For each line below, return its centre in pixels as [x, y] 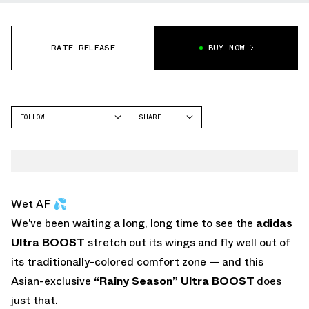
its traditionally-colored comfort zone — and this [137, 261]
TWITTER [154, 155]
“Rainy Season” [134, 281]
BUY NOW [227, 48]
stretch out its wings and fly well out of [188, 242]
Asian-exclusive [51, 281]
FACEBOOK [156, 137]
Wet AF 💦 [39, 203]
